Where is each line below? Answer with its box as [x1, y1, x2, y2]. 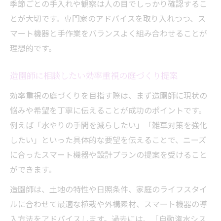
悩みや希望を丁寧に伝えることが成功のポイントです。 [10, 104, 206, 116]
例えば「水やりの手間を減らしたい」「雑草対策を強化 [10, 118, 207, 131]
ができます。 [10, 163, 56, 175]
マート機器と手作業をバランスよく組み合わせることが [10, 27, 207, 39]
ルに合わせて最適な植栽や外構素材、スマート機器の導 [10, 197, 207, 210]
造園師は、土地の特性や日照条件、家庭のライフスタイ [10, 183, 207, 195]
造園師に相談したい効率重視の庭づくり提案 [10, 70, 178, 82]
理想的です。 [10, 41, 56, 54]
